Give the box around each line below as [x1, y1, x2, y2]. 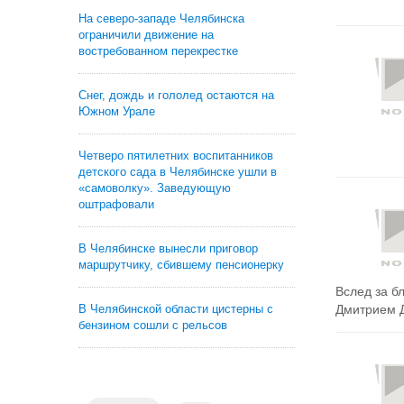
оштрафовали [78, 197, 154, 211]
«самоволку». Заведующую [78, 181, 231, 195]
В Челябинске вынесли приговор [78, 242, 258, 255]
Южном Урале [78, 105, 155, 118]
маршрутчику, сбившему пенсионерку [78, 258, 284, 271]
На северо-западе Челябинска [78, 12, 244, 25]
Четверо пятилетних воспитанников [78, 149, 273, 162]
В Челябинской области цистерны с [78, 302, 273, 316]
